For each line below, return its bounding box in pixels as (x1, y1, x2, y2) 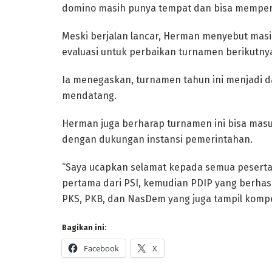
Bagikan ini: (62, 223, 106, 232)
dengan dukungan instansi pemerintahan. (62, 133, 253, 145)
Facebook (84, 242, 119, 254)
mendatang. (62, 89, 117, 101)
